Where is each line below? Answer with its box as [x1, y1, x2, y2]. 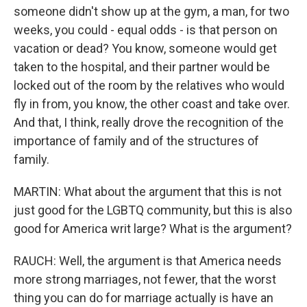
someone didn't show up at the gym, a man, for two [14, 4, 289, 19]
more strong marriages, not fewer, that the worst [14, 272, 276, 286]
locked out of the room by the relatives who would [14, 78, 284, 93]
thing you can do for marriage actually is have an [14, 291, 273, 305]
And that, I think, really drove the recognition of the [14, 115, 284, 130]
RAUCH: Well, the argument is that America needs [14, 254, 282, 268]
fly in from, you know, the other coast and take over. [14, 97, 290, 111]
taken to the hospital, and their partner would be [14, 60, 270, 74]
